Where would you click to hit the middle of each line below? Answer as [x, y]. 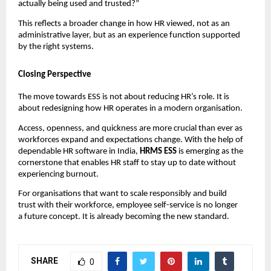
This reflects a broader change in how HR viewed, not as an [124, 24]
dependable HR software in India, [79, 151]
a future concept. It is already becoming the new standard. [124, 217]
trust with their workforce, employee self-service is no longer [128, 205]
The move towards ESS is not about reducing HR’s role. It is [124, 97]
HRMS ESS [159, 151]
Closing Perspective [55, 74]
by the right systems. [56, 47]
